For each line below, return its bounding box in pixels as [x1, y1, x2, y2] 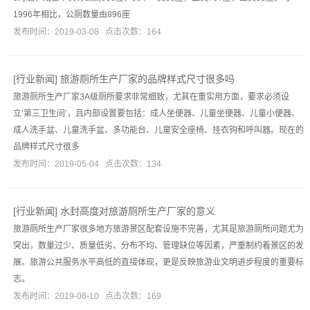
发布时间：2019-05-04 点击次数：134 [12, 159, 161, 169]
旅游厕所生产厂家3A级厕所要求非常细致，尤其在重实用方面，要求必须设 [12, 92, 289, 102]
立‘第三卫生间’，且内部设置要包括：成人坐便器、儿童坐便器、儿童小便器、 [12, 109, 300, 118]
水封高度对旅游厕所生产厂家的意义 [60, 206, 215, 217]
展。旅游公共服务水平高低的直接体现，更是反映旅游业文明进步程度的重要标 [12, 257, 304, 267]
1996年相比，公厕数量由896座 [12, 10, 130, 19]
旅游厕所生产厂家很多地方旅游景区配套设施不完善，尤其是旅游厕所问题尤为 [12, 224, 304, 234]
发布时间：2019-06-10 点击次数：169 [12, 291, 161, 301]
